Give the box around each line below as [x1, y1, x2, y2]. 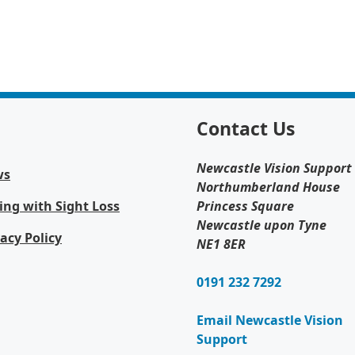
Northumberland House [197, 178, 340, 196]
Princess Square [197, 197, 294, 215]
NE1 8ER [197, 235, 246, 253]
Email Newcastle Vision [197, 311, 343, 329]
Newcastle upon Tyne [197, 216, 326, 234]
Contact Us [197, 116, 295, 141]
